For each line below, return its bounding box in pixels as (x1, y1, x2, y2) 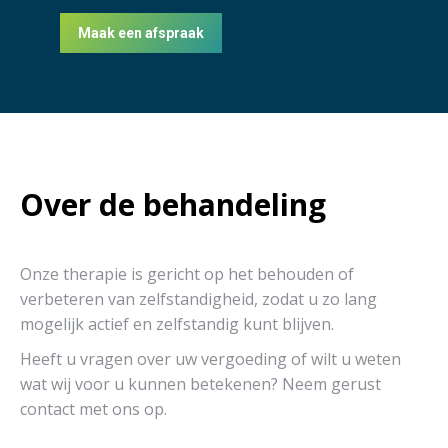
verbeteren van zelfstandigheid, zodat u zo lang (20, 288, 377, 310)
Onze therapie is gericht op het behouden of (20, 263, 354, 285)
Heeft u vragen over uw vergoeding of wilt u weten (20, 348, 401, 370)
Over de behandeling (20, 184, 326, 225)
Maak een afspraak (78, 25, 204, 41)
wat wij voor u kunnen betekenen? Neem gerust (20, 373, 381, 395)
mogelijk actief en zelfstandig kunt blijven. (20, 313, 334, 335)
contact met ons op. (20, 398, 167, 420)
